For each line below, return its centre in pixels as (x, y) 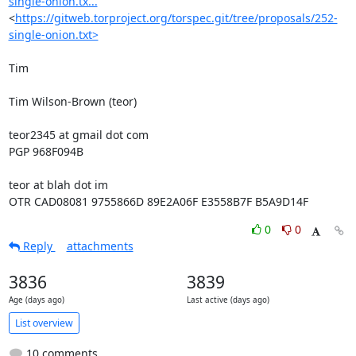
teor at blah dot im (58, 185)
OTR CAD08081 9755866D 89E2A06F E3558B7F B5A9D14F (158, 201)
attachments (100, 246)
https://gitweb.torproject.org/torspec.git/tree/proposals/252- (176, 18)
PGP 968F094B (46, 151)
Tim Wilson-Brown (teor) (72, 101)
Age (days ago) (36, 300)
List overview (44, 323)
